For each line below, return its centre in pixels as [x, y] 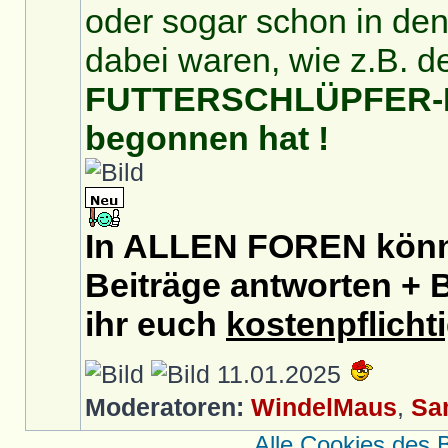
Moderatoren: [164, 407]
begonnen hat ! [207, 138]
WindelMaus [324, 407]
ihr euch [155, 324]
